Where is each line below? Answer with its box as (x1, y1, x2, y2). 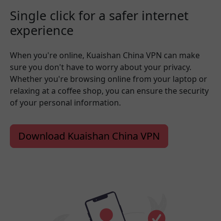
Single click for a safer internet (10, 6, 188, 24)
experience (10, 21, 74, 38)
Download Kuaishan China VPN (18, 129, 160, 143)
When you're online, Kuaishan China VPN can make (10, 49, 200, 61)
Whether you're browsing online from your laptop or (10, 73, 207, 84)
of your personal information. (10, 97, 121, 108)
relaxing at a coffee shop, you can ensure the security (10, 85, 209, 96)
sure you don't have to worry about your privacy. (10, 61, 191, 73)
